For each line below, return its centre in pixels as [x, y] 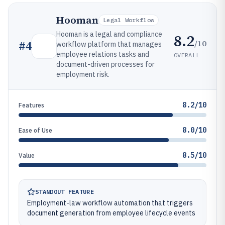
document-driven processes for [105, 64]
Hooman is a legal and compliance [109, 34]
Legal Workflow [129, 20]
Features [31, 105]
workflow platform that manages [109, 44]
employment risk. [83, 74]
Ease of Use [35, 130]
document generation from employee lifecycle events [111, 213]
